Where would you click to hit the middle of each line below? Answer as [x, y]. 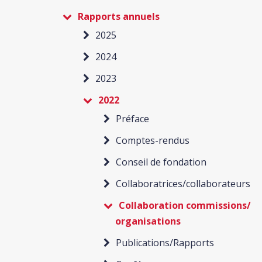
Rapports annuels [119, 16]
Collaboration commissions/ [185, 205]
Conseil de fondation [161, 162]
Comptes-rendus [153, 140]
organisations [148, 221]
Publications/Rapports [165, 243]
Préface [132, 119]
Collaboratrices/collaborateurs [183, 184]
